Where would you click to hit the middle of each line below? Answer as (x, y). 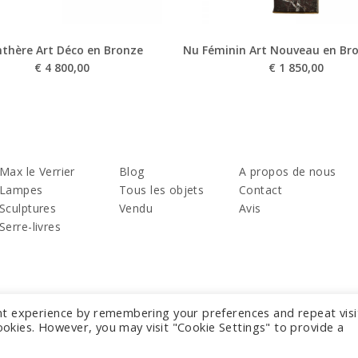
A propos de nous (288, 171)
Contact (261, 189)
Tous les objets (162, 189)
